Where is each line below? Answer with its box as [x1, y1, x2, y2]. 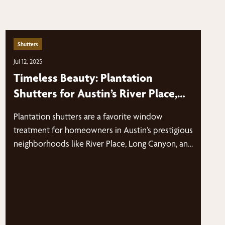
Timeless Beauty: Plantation [13, 71, 153, 85]
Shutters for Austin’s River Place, [13, 86, 177, 100]
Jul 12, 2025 [13, 57, 42, 65]
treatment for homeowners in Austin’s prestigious [13, 125, 193, 135]
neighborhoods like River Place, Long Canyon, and [13, 138, 193, 149]
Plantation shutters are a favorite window [13, 111, 163, 122]
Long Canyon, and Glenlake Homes [13, 102, 186, 116]
